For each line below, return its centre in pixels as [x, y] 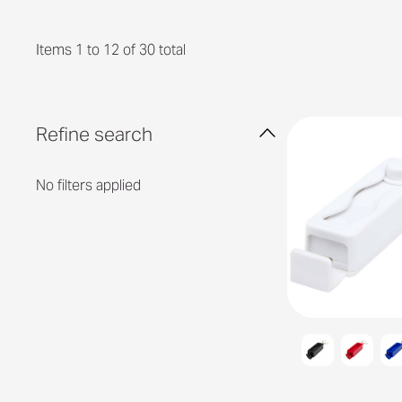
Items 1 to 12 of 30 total [111, 50]
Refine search [94, 134]
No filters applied [88, 185]
